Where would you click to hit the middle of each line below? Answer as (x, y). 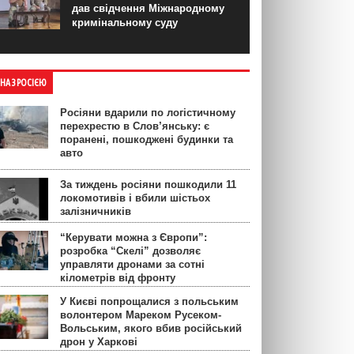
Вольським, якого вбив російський (151, 329)
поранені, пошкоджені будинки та (147, 140)
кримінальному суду (125, 23)
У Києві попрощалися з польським (149, 302)
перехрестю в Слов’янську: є (135, 126)
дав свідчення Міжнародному (148, 9)
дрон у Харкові (99, 342)
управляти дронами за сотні (132, 265)
